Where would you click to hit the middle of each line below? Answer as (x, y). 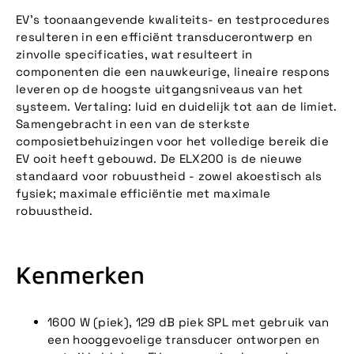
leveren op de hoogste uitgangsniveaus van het (160, 88)
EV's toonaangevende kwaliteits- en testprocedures (173, 19)
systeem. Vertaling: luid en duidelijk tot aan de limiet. (177, 106)
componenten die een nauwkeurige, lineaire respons (173, 71)
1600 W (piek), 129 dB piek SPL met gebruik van (188, 322)
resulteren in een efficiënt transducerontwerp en (164, 36)
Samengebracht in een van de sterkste (133, 123)
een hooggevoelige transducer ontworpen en (184, 340)
